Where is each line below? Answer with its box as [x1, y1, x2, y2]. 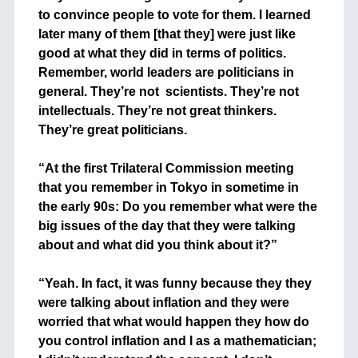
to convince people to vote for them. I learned [38, 8, 311, 22]
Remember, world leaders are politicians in [38, 66, 294, 80]
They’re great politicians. [38, 123, 187, 137]
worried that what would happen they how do [38, 315, 309, 329]
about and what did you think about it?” [38, 238, 277, 253]
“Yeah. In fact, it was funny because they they [38, 276, 312, 291]
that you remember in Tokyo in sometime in [38, 181, 299, 195]
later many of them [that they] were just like [38, 27, 296, 42]
